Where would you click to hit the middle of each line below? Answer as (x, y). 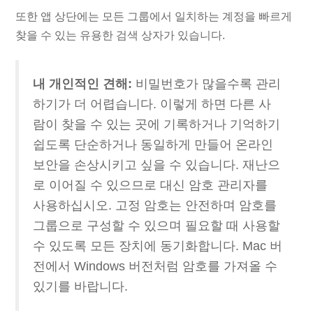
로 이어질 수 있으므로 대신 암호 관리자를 (151, 185)
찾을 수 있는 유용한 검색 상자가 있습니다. (121, 35)
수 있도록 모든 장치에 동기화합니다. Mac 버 (158, 246)
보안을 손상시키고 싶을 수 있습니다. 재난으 (157, 165)
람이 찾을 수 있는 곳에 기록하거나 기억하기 (157, 125)
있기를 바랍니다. (81, 287)
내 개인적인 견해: (83, 84)
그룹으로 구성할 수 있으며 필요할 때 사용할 (157, 226)
